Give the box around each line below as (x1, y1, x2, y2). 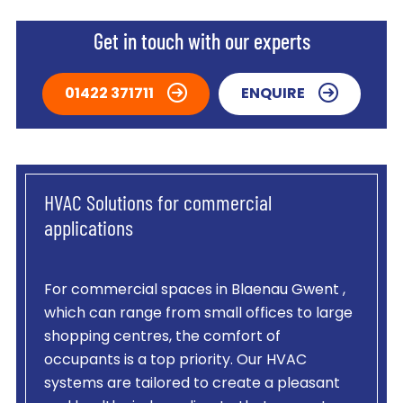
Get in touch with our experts (93, 33, 310, 56)
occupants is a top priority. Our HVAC (43, 354, 307, 369)
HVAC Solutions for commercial (43, 194, 272, 217)
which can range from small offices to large (43, 307, 353, 322)
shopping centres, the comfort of (43, 330, 281, 345)
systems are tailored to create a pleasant (43, 377, 340, 392)
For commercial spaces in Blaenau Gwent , (43, 283, 345, 299)
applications (43, 219, 133, 242)
